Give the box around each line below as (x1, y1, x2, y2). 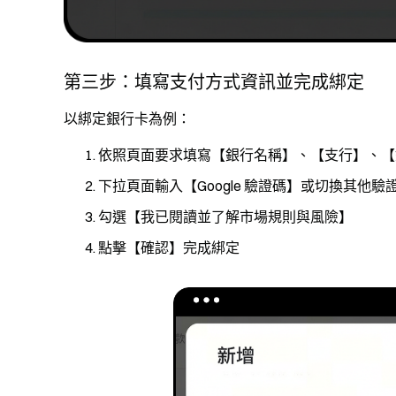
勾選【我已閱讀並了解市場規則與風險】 (98, 207, 353, 225)
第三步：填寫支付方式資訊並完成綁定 (64, 70, 364, 93)
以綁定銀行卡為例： (64, 109, 191, 127)
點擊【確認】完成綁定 (98, 238, 240, 256)
